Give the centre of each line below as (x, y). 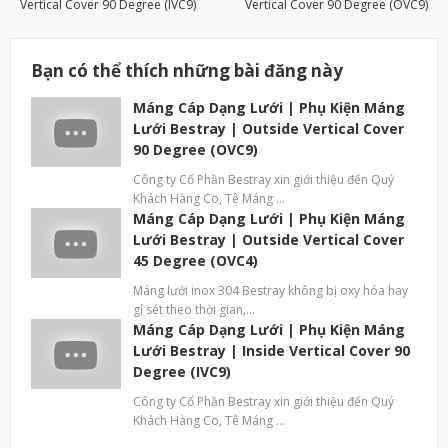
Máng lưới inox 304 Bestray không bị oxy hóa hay (270, 290)
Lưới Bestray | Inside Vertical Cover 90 (271, 350)
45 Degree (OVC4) (195, 260)
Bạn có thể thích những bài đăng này (187, 70)
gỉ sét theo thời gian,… (194, 309)
